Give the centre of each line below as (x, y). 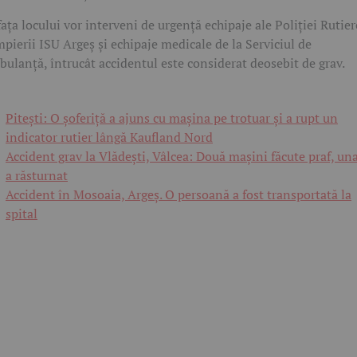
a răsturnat (37, 176)
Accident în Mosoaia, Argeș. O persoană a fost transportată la (178, 195)
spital (22, 214)
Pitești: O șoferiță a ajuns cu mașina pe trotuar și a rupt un (172, 118)
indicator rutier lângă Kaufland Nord (109, 137)
